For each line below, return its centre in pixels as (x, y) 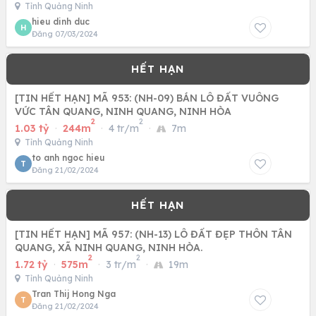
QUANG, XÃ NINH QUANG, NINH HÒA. (109, 248)
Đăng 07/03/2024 (65, 34)
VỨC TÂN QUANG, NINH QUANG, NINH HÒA (123, 111)
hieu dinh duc (61, 22)
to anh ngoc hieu (68, 158)
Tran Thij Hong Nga (74, 294)
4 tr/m (124, 128)
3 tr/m (121, 265)
